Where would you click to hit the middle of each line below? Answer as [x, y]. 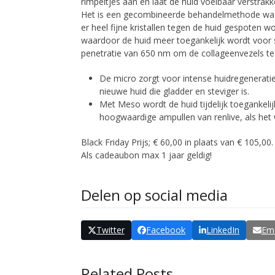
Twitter [110, 230]
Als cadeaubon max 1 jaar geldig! [146, 155]
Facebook [166, 230]
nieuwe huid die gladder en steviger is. [174, 91]
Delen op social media [154, 195]
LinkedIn [223, 230]
